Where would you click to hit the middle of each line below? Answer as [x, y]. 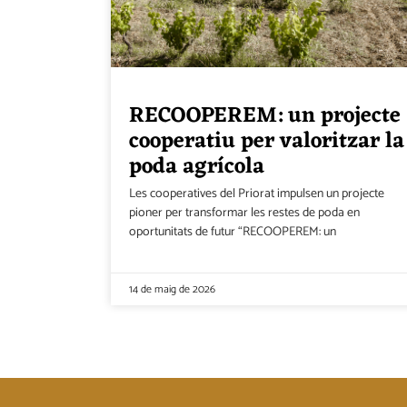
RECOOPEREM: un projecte [265, 116]
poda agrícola [197, 167]
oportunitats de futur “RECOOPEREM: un [233, 232]
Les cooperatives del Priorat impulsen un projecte [257, 194]
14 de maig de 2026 [172, 289]
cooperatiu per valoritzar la [267, 141]
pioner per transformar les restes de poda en [244, 213]
